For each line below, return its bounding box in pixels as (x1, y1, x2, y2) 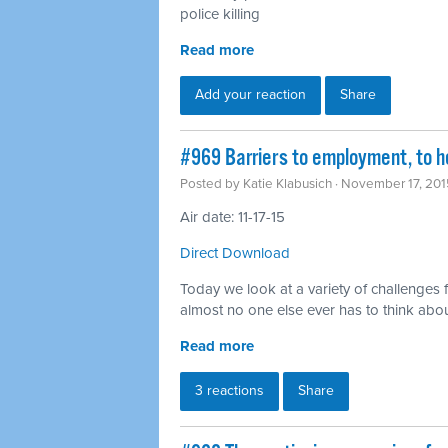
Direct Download (180, 243, 290, 262)
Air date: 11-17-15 (180, 207, 285, 226)
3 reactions (195, 381, 264, 399)
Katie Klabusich (243, 175, 332, 192)
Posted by (180, 175, 243, 192)
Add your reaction (195, 85, 306, 103)
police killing (180, 4, 260, 23)
